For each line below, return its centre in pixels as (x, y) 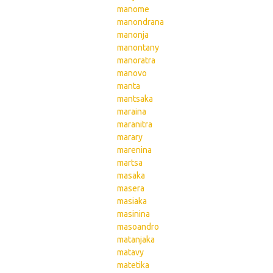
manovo (132, 73)
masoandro (138, 227)
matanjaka (136, 239)
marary (130, 137)
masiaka (132, 201)
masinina (133, 214)
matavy (130, 252)
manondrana (140, 22)
